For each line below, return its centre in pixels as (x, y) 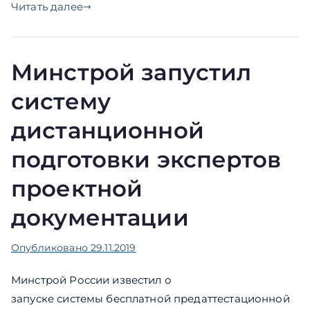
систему (61, 102)
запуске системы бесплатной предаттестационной (151, 299)
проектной (77, 189)
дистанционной (108, 131)
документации (100, 218)
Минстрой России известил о (91, 280)
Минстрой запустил (131, 73)
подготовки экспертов (146, 160)
